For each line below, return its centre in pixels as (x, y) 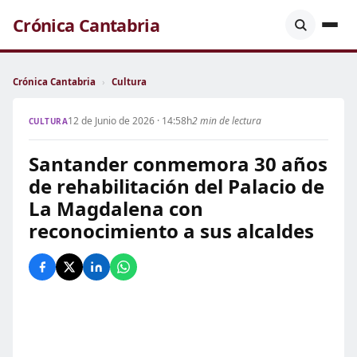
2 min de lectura (227, 121)
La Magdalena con (116, 208)
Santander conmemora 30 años (178, 164)
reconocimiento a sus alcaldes (171, 231)
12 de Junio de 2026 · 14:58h (130, 121)
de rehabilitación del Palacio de (177, 186)
